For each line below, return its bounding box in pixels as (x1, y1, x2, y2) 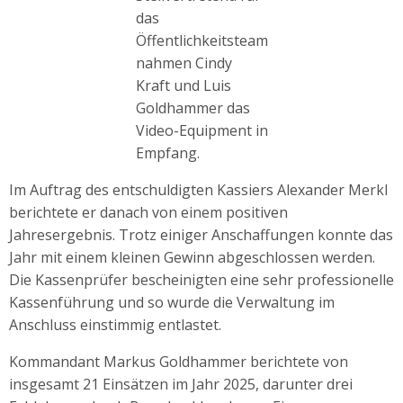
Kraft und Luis (135, 75, 231, 95)
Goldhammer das (135, 97, 250, 118)
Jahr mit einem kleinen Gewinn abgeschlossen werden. (9, 246, 375, 267)
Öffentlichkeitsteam (135, 30, 268, 50)
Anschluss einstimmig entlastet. (9, 314, 221, 335)
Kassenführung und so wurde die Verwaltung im (9, 291, 335, 312)
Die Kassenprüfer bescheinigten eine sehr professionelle (9, 269, 394, 290)
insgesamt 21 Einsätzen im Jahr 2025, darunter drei (9, 373, 353, 394)
